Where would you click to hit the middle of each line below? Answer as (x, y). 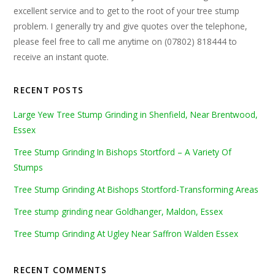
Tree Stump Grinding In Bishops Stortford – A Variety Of (123, 152)
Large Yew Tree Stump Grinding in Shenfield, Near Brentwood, (136, 115)
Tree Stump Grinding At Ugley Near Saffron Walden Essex (126, 233)
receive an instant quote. (61, 57)
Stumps (29, 168)
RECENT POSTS (49, 90)
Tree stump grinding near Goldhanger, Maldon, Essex (118, 211)
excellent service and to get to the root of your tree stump (127, 11)
